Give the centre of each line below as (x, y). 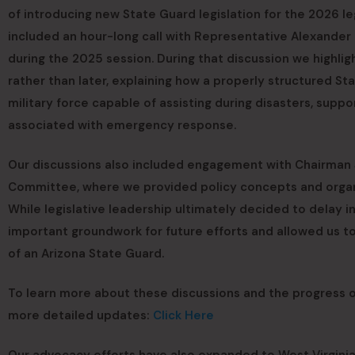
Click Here (183, 316)
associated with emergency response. (122, 126)
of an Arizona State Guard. (86, 254)
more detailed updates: (80, 316)
